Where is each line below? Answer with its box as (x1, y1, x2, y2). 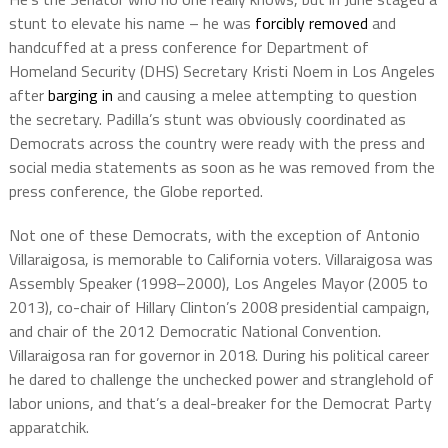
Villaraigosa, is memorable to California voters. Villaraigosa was (8, 246, 433, 271)
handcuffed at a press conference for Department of (8, 34, 369, 59)
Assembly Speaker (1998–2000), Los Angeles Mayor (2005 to (8, 270, 428, 295)
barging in (47, 82, 113, 107)
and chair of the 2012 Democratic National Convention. (8, 318, 381, 343)
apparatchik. (8, 414, 89, 439)
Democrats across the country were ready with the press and (8, 130, 425, 155)
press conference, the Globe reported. (8, 178, 263, 203)
